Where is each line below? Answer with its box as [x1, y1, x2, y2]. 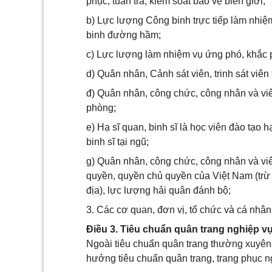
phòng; [86, 103, 116, 113]
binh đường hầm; [86, 30, 161, 40]
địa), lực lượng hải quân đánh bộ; [86, 185, 231, 195]
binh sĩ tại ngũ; [86, 137, 149, 147]
